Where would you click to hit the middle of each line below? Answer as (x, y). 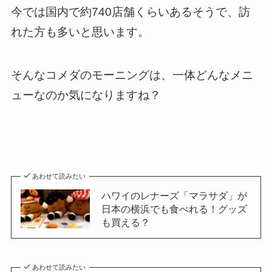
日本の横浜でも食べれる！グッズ (174, 209)
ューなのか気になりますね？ (86, 95)
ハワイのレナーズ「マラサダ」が (174, 196)
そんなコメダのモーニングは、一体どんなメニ (132, 75)
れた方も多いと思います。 (80, 32)
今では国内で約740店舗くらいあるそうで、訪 (130, 12)
